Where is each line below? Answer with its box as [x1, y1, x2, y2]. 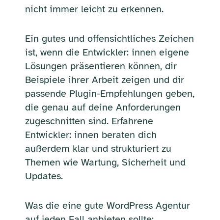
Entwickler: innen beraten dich [25, 128, 157, 141]
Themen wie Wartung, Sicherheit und [25, 156, 186, 168]
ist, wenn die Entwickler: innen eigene [25, 46, 189, 58]
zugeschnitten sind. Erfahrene [25, 114, 153, 127]
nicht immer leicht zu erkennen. [25, 2, 164, 15]
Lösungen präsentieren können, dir [25, 59, 177, 72]
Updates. [25, 169, 63, 182]
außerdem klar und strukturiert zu [25, 142, 171, 155]
